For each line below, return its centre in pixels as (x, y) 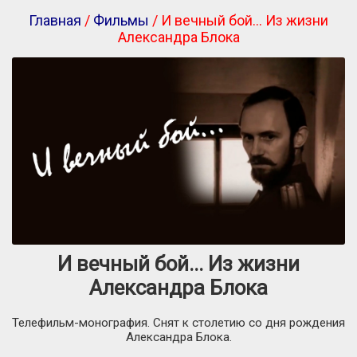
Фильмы (121, 20)
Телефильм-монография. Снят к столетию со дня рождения (178, 323)
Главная (55, 20)
